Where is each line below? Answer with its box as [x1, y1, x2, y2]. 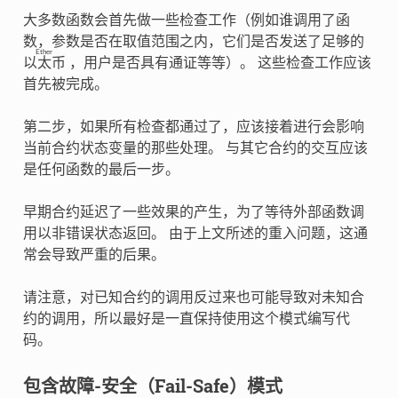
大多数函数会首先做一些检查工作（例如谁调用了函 [22, 12, 350, 28]
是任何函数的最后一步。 [22, 162, 179, 177]
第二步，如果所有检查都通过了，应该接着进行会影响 [22, 119, 364, 134]
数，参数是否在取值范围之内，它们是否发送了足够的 [22, 34, 368, 49]
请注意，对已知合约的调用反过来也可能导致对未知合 [22, 290, 364, 305]
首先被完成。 [22, 76, 108, 92]
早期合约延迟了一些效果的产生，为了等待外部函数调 [22, 204, 364, 219]
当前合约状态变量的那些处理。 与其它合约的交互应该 [22, 140, 368, 155]
